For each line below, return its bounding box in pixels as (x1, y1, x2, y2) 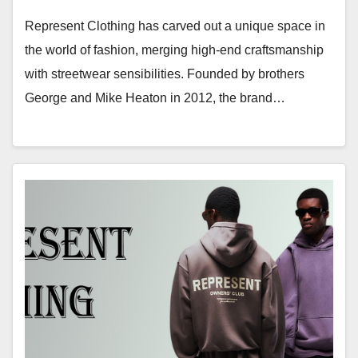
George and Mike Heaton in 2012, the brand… (25, 90, 285, 105)
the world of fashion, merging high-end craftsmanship (25, 42, 324, 57)
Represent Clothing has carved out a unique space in (25, 18, 325, 33)
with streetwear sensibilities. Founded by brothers (25, 66, 304, 81)
